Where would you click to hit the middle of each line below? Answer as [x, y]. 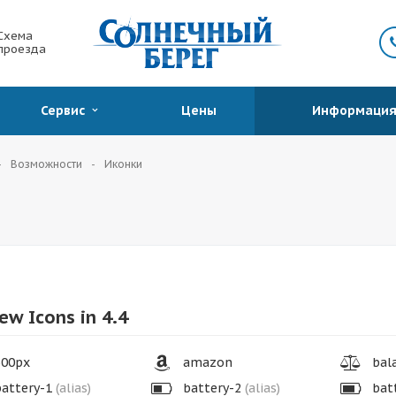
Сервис [66, 110]
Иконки [123, 164]
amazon [206, 362]
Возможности [46, 164]
